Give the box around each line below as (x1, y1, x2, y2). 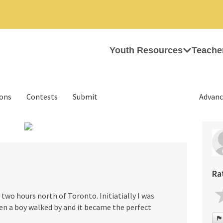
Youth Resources (110, 45, 183, 55)
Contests (26, 92, 58, 102)
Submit (73, 92, 98, 102)
